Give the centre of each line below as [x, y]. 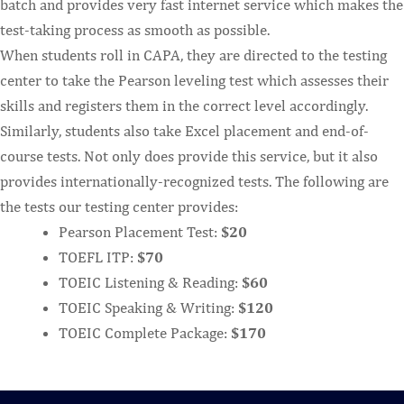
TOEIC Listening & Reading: [150, 282]
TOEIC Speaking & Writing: [148, 307]
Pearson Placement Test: [140, 231]
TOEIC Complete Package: [145, 332]
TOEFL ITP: [98, 257]
